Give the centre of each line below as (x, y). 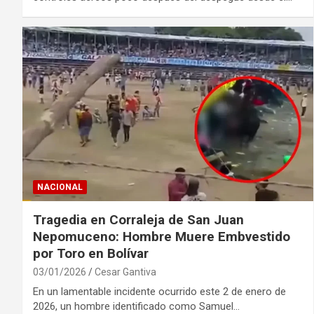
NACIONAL (60, 187)
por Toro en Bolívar (91, 253)
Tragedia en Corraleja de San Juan (138, 219)
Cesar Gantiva (125, 272)
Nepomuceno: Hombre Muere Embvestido (162, 236)
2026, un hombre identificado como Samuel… (136, 306)
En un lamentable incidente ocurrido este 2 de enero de (159, 291)
